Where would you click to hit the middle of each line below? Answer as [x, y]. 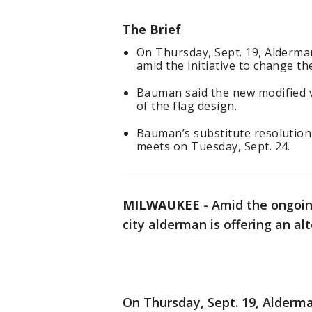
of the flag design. [187, 106]
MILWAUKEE [161, 205]
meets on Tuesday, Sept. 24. [213, 147]
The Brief [152, 30]
